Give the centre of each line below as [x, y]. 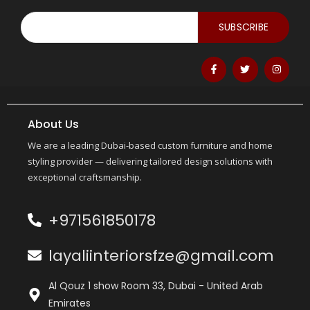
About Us [53, 124]
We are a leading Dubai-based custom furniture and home [150, 145]
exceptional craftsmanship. [85, 177]
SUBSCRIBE [244, 27]
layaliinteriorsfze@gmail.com [161, 255]
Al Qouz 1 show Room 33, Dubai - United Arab [156, 285]
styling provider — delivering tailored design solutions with [150, 161]
